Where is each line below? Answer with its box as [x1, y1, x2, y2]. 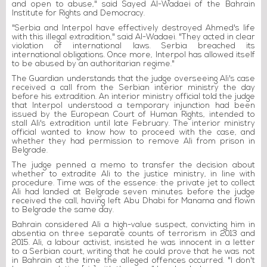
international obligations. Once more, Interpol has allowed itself [12, 51, 255, 59]
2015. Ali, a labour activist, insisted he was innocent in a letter [12, 238, 255, 247]
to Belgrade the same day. [12, 206, 114, 214]
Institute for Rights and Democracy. [12, 9, 145, 17]
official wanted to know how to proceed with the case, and [12, 128, 255, 136]
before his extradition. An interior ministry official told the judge [12, 92, 255, 101]
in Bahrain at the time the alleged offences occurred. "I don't [12, 256, 255, 265]
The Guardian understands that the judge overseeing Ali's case [12, 74, 255, 83]
